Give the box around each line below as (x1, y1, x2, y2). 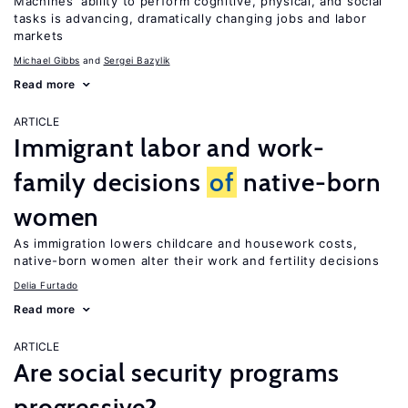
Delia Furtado (14, 280, 78, 291)
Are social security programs (14, 357, 340, 388)
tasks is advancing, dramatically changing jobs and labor (14, 11, 367, 25)
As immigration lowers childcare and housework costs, (14, 236, 358, 250)
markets (14, 28, 64, 43)
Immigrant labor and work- (14, 132, 325, 163)
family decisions (14, 167, 208, 198)
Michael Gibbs (14, 55, 80, 66)
